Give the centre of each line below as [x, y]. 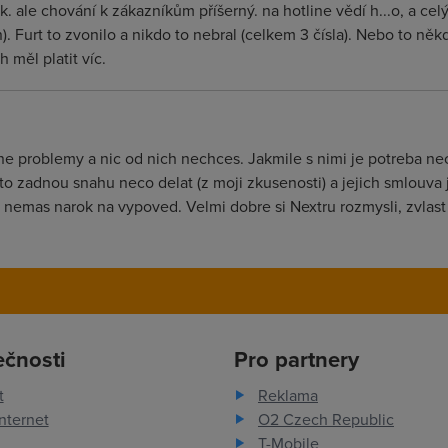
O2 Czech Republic [325, 419]
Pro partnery [296, 359]
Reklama [287, 395]
